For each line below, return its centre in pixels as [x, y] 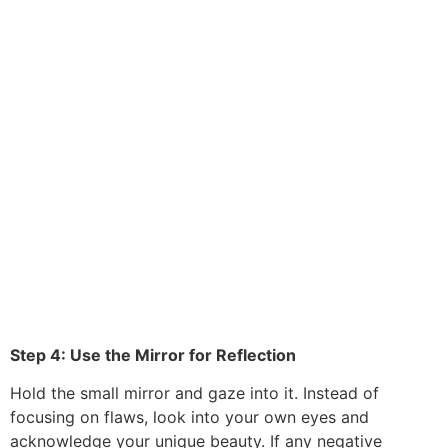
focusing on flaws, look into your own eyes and [189, 417]
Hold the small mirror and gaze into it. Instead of [194, 393]
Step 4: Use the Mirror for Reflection [153, 354]
